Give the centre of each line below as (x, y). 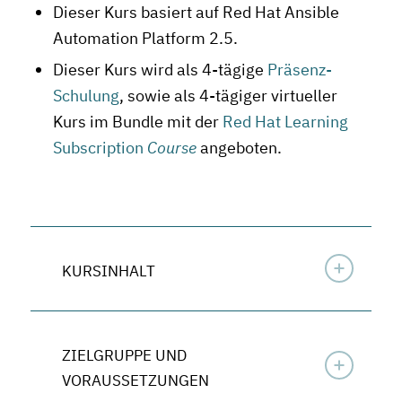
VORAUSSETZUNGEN (135, 380)
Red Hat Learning (285, 121)
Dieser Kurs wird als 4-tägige (160, 69)
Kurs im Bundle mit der (137, 121)
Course (171, 147)
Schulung (86, 95)
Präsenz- (299, 69)
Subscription (100, 147)
